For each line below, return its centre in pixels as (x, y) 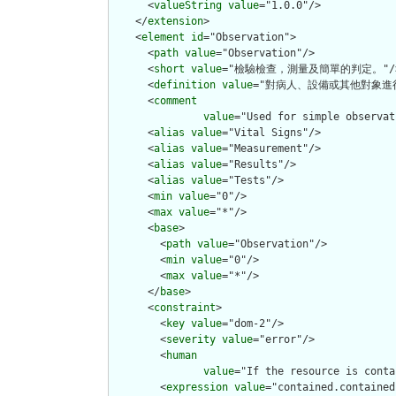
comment (175, 101)
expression (197, 388)
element (163, 38)
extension (175, 22)
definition (185, 85)
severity (191, 340)
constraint (185, 308)
